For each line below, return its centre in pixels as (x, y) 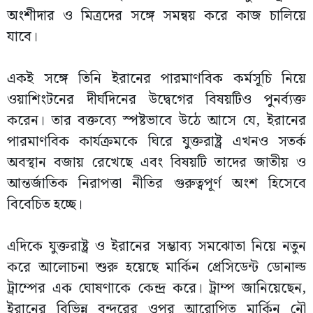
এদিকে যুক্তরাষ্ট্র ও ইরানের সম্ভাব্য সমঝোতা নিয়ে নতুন (156, 247)
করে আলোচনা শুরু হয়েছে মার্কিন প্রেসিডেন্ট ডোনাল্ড (156, 268)
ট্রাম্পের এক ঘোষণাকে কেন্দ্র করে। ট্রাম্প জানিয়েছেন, (156, 289)
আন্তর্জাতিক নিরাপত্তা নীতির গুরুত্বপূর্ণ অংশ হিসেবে (156, 184)
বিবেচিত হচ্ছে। (45, 205)
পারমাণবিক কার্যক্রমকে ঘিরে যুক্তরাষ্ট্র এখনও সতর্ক (156, 142)
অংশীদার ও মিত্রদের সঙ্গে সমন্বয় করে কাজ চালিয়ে (156, 16)
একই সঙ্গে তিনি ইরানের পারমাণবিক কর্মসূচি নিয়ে (156, 79)
